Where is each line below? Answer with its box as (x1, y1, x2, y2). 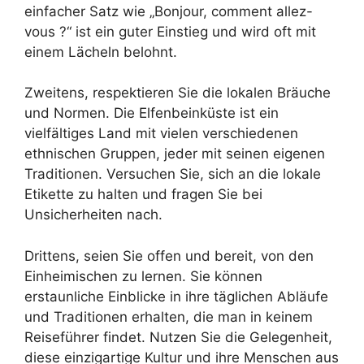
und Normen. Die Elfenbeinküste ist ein (24, 105, 279, 121)
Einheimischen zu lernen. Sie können (24, 267, 262, 284)
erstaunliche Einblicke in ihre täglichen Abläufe (24, 288, 328, 305)
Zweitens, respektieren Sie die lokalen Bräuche (24, 84, 331, 101)
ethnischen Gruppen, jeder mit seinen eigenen (24, 145, 325, 162)
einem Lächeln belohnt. (24, 43, 177, 60)
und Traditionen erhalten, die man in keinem (24, 308, 313, 325)
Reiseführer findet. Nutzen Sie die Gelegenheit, (24, 328, 332, 345)
